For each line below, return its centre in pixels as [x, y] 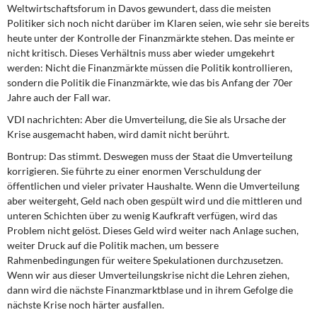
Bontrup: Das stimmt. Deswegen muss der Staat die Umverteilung [150, 156]
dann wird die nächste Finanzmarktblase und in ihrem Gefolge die [150, 290]
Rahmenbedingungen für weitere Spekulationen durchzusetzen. [145, 260]
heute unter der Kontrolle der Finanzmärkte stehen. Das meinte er [151, 38]
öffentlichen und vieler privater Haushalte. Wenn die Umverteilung [153, 186]
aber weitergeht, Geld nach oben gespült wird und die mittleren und [155, 201]
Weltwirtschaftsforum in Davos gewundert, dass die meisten [139, 8]
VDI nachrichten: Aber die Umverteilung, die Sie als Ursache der [147, 119]
